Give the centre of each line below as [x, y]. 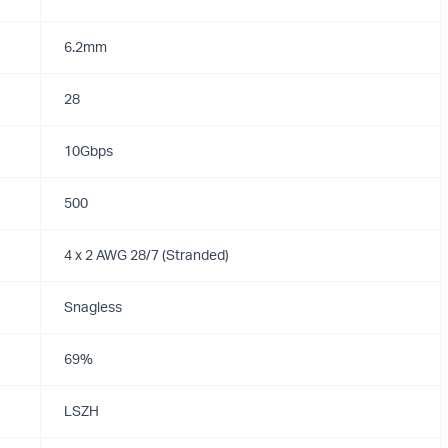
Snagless [93, 308]
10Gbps [88, 152]
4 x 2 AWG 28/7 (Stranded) [146, 256]
